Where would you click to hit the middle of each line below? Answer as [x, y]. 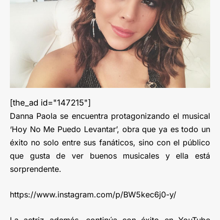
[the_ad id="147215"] [50, 102]
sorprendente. [36, 169]
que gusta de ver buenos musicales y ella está [110, 155]
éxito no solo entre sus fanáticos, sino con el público [110, 142]
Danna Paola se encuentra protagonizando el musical [110, 116]
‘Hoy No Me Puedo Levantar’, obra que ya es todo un [110, 129]
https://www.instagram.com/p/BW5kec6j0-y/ [93, 194]
